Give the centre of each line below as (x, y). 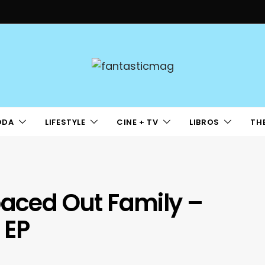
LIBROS (204, 122)
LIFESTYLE (65, 122)
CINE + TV (138, 122)
